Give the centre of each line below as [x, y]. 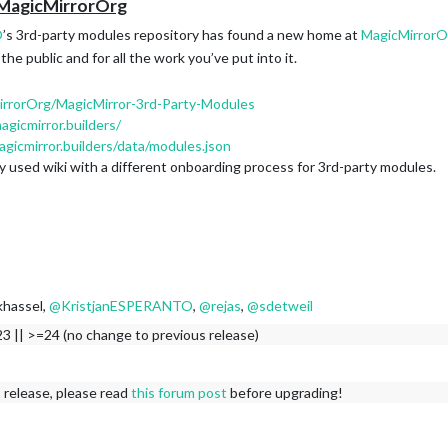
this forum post [179, 392]
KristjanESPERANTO [127, 305]
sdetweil [286, 305]
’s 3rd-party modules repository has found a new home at [182, 34]
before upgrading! [285, 392]
